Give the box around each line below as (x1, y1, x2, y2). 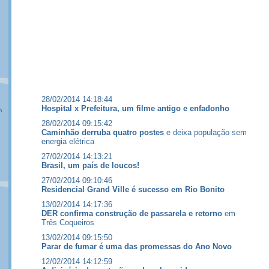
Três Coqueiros (41, 218, 94, 227)
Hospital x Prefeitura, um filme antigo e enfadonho (41, 104, 229, 113)
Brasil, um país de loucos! (41, 161, 139, 170)
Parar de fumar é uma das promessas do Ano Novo (41, 242, 232, 251)
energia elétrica (41, 137, 94, 146)
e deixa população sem (164, 128, 247, 137)
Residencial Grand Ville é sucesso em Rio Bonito (41, 185, 225, 194)
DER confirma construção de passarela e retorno (41, 209, 222, 218)
